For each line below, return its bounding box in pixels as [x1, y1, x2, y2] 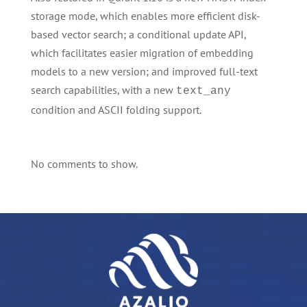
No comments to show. [30, 157, 138, 171]
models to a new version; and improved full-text [30, 64, 258, 78]
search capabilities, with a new [30, 83, 176, 97]
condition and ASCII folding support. [30, 103, 201, 116]
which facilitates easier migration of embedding [30, 46, 254, 60]
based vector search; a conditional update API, [30, 27, 246, 41]
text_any [175, 85, 231, 97]
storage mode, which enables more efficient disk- [30, 9, 260, 23]
